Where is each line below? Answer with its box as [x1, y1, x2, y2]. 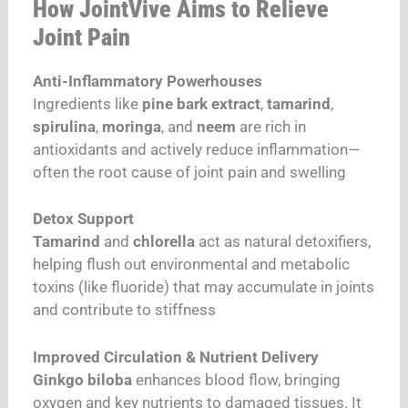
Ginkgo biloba [33, 370, 133, 389]
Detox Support [33, 209, 135, 229]
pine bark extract [142, 94, 261, 113]
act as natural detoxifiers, [195, 232, 372, 251]
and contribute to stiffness [33, 301, 217, 320]
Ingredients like [33, 94, 143, 113]
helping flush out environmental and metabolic [33, 255, 351, 274]
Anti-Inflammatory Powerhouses [33, 71, 263, 90]
